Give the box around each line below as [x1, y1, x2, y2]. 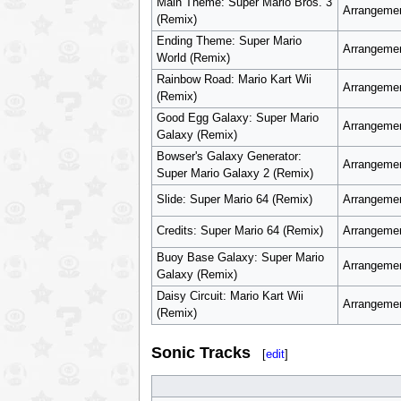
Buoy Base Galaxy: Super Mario [156, 252, 324, 264]
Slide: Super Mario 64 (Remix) [156, 193, 312, 206]
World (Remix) [156, 52, 230, 64]
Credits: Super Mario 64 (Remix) [156, 225, 323, 237]
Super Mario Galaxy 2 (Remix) [156, 167, 313, 180]
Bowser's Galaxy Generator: [156, 150, 302, 163]
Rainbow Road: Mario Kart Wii [156, 73, 311, 86]
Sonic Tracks [150, 343, 251, 362]
